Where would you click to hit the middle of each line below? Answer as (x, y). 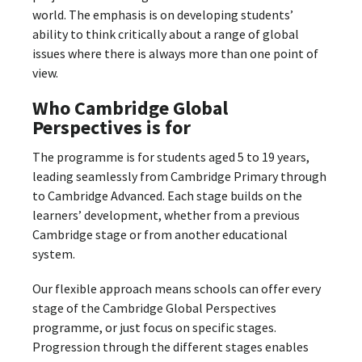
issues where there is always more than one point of (175, 53)
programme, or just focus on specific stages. (154, 328)
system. (54, 253)
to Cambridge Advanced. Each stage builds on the (167, 195)
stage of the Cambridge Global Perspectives (154, 308)
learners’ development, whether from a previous (166, 215)
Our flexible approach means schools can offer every (177, 289)
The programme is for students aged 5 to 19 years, (171, 156)
